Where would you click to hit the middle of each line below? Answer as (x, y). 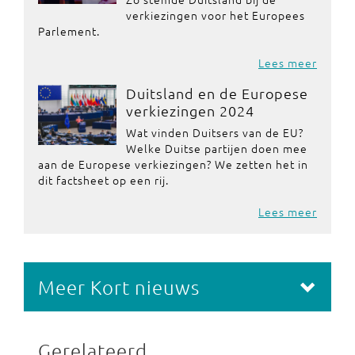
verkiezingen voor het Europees (215, 15)
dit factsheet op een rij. (103, 180)
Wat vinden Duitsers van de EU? (214, 132)
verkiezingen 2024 (190, 111)
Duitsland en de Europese (217, 93)
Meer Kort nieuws (119, 287)
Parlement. (69, 31)
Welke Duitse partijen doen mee (216, 148)
